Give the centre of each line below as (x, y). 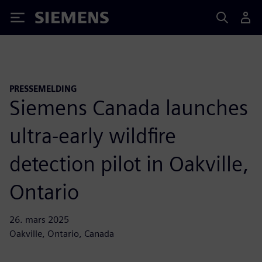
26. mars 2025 (39, 219)
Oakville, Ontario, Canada (62, 233)
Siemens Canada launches (129, 107)
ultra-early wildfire (93, 135)
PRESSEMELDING (43, 89)
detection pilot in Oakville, (129, 163)
